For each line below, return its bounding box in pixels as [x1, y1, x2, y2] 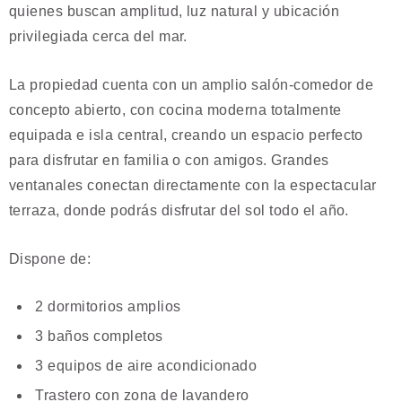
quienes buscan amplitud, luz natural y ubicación [9, 4, 340, 20]
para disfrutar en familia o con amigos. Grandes [9, 152, 329, 168]
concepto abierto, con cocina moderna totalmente [9, 101, 342, 118]
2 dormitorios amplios [31, 299, 181, 315]
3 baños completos [31, 328, 163, 345]
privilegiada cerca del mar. [9, 29, 188, 45]
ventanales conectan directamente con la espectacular [9, 177, 377, 193]
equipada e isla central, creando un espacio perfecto [9, 127, 363, 143]
